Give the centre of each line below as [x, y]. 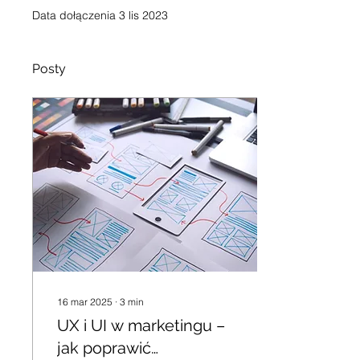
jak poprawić [104, 348]
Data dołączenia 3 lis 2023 [100, 15]
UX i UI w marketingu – [141, 325]
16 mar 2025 [85, 302]
